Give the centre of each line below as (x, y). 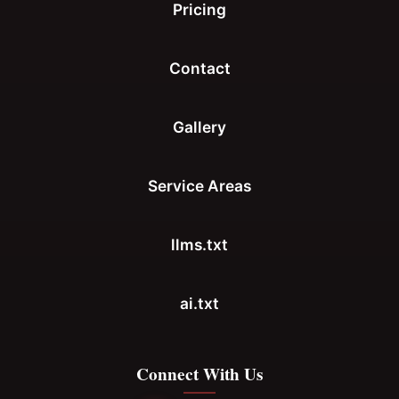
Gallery (199, 126)
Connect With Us (199, 375)
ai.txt (199, 303)
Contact (199, 68)
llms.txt (199, 244)
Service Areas (199, 185)
